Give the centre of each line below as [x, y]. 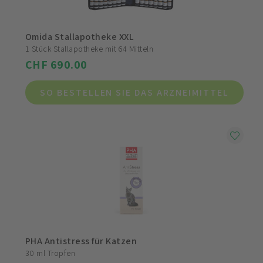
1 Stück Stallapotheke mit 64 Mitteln [90, 49]
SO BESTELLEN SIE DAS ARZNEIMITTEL [134, 92]
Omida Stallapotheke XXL [80, 37]
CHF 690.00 [56, 65]
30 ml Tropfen [50, 253]
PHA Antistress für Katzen [81, 241]
